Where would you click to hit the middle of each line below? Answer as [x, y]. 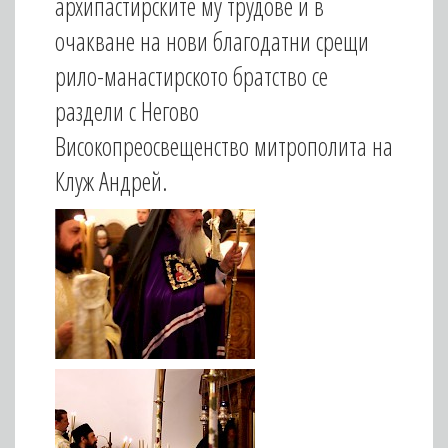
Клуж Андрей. [111, 181]
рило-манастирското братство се [191, 76]
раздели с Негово [127, 111]
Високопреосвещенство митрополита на [224, 146]
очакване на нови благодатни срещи [212, 41]
